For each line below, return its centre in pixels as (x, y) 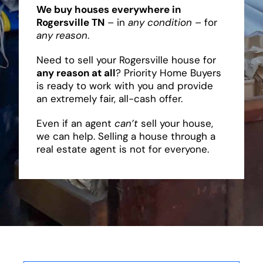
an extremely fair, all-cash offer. (109, 98)
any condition (160, 22)
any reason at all (76, 73)
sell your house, (175, 123)
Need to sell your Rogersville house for (126, 60)
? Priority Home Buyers (168, 73)
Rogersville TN (70, 22)
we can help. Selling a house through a (126, 136)
